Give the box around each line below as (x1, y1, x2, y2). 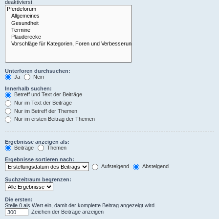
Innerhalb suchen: (5, 86, 52, 92)
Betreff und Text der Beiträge (13, 91, 82, 98)
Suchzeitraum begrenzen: (5, 176, 71, 183)
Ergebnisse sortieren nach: (5, 156, 74, 163)
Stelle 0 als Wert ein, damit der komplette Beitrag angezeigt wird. (5, 202, 156, 209)
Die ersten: (5, 197, 33, 203)
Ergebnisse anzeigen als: (5, 138, 69, 145)
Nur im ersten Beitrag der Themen (13, 116, 95, 122)
